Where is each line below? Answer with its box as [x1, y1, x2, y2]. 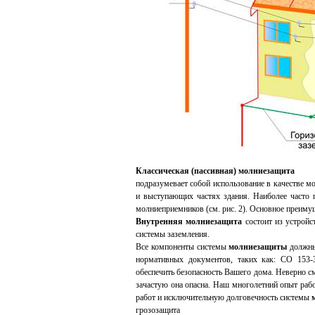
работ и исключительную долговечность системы [136, 292, 311, 302]
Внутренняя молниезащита [136, 217, 243, 226]
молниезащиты [229, 242, 288, 252]
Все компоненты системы [136, 242, 229, 252]
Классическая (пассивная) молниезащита [136, 166, 295, 176]
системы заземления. [136, 229, 210, 239]
